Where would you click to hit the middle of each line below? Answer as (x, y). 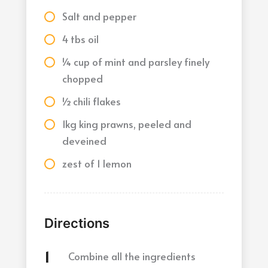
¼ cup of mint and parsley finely (124, 62)
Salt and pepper (100, 16)
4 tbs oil (81, 39)
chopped (83, 79)
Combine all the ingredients (132, 256)
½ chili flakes (92, 101)
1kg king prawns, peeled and (127, 124)
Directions (77, 223)
